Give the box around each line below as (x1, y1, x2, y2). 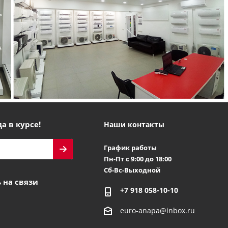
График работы (103, 142, 157, 152)
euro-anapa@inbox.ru (120, 206, 195, 216)
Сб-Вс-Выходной (103, 165, 160, 175)
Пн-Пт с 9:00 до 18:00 (103, 154, 172, 163)
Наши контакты (103, 119, 164, 129)
